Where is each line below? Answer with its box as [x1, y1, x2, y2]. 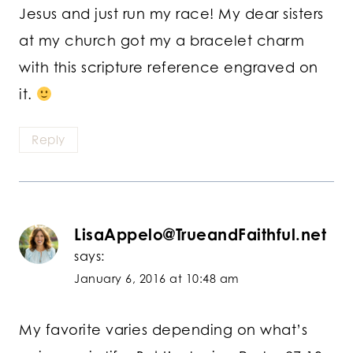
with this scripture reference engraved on [19, 58, 318, 76]
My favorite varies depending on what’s [19, 321, 307, 339]
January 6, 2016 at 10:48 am [74, 271, 240, 285]
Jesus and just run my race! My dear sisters [19, 5, 324, 23]
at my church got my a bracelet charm [19, 32, 304, 50]
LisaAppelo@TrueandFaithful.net [74, 224, 326, 244]
